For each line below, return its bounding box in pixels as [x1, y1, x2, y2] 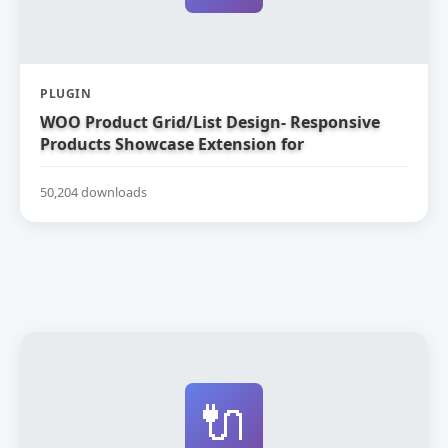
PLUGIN [40, 85, 91, 102]
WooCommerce [40, 155, 160, 177]
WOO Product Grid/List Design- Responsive [40, 111, 380, 133]
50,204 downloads [40, 182, 147, 201]
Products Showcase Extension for [40, 133, 304, 155]
